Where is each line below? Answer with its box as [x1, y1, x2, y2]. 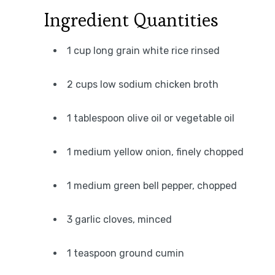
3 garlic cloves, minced [67, 214, 172, 225]
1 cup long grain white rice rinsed [67, 45, 220, 56]
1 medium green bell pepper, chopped [67, 180, 237, 192]
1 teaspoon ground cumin [67, 247, 184, 259]
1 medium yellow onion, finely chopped [67, 146, 244, 158]
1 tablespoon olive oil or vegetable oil [67, 112, 234, 124]
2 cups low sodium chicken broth [67, 79, 219, 90]
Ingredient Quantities [44, 8, 219, 32]
